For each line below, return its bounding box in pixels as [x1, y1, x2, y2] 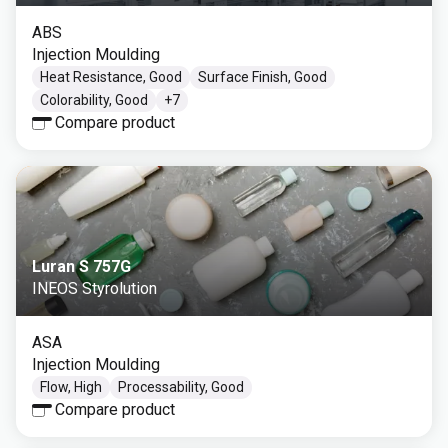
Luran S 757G [32, 257, 131, 276]
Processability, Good [118, 379, 244, 395]
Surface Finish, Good [198, 69, 327, 85]
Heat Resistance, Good [40, 69, 182, 85]
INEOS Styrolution [32, 279, 157, 298]
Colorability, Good [40, 92, 148, 108]
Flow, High [40, 379, 102, 395]
